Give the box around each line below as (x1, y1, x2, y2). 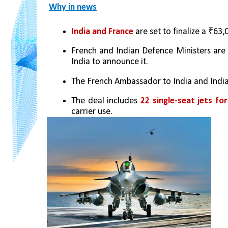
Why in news (49, 3, 97, 12)
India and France (71, 27, 133, 37)
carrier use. (71, 106, 112, 117)
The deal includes (71, 96, 138, 106)
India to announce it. (71, 57, 148, 67)
